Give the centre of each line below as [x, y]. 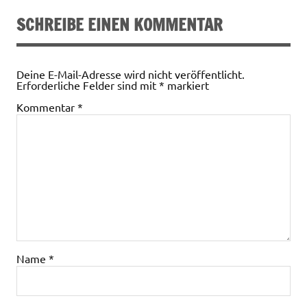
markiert [187, 85]
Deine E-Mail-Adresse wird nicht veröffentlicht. [131, 74]
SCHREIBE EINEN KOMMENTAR [120, 24]
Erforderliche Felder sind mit [88, 85]
